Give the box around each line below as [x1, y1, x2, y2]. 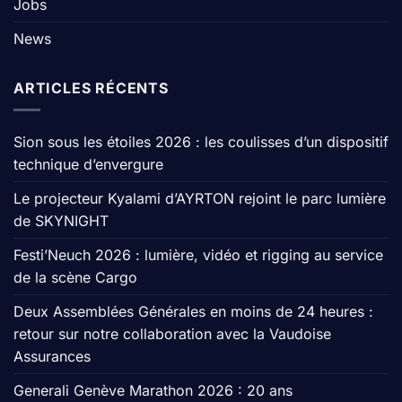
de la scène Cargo [13, 268, 137, 287]
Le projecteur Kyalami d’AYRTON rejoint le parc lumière [13, 189, 386, 208]
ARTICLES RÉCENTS [13, 78, 169, 97]
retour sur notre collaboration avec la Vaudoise [13, 325, 331, 344]
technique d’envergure [13, 155, 163, 174]
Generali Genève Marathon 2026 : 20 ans [13, 381, 293, 400]
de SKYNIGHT [13, 212, 109, 231]
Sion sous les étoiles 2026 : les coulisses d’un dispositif [13, 133, 389, 152]
